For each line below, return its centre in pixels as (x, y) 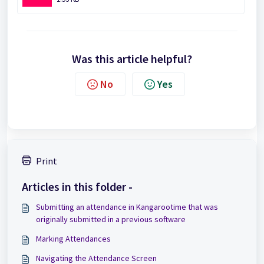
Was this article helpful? (132, 58)
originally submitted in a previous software (111, 219)
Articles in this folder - (77, 186)
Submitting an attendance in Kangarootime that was (127, 207)
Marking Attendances (73, 238)
